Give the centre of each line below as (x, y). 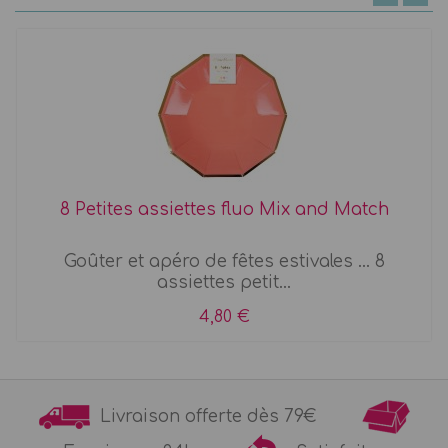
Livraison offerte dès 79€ (225, 416)
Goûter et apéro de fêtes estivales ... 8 (224, 262)
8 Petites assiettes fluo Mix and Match (224, 210)
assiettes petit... (224, 283)
